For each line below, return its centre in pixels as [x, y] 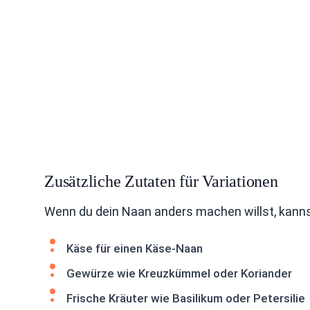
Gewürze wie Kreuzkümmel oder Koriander [179, 273]
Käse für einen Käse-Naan [135, 248]
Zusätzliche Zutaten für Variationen [161, 181]
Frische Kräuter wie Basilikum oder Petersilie [186, 298]
